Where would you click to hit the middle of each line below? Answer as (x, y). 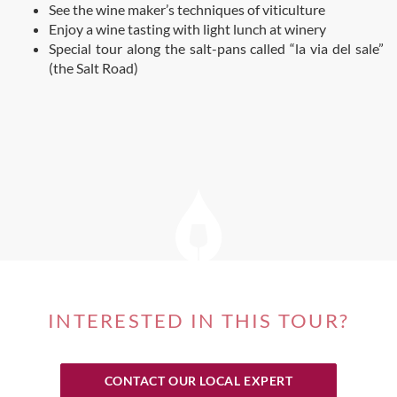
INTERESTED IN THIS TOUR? (198, 320)
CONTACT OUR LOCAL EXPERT (198, 381)
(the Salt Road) (93, 68)
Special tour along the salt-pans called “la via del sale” (216, 48)
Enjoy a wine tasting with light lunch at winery (187, 29)
